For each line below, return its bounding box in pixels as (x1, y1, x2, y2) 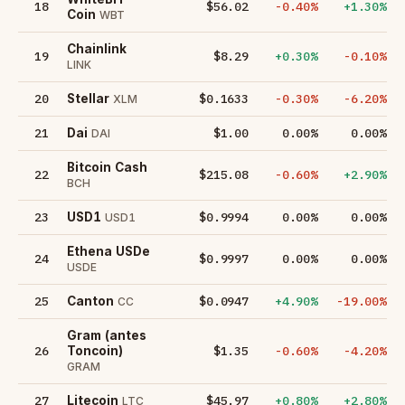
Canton (67, 293, 114, 308)
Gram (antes (67, 327, 146, 343)
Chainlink (67, 41, 127, 56)
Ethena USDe (67, 243, 150, 259)
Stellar (67, 90, 109, 106)
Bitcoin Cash (67, 159, 147, 174)
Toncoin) (67, 343, 123, 358)
